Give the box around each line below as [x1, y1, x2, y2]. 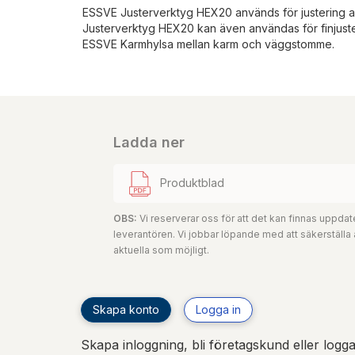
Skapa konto [93, 302, 159, 316]
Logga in [196, 302, 241, 316]
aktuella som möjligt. [113, 243, 209, 256]
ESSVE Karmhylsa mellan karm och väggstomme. [82, 36, 334, 51]
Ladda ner [113, 133, 185, 151]
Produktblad [160, 175, 225, 189]
